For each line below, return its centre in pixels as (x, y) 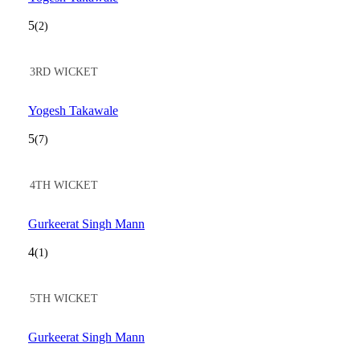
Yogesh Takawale (73, 110)
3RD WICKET (64, 72)
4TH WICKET (64, 185)
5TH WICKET (64, 299)
